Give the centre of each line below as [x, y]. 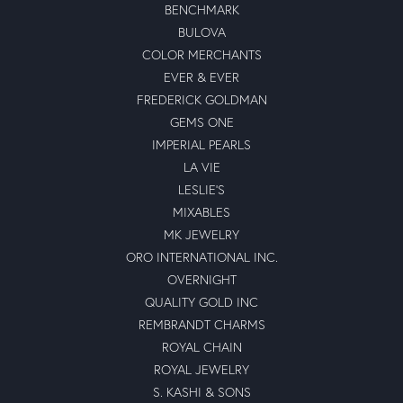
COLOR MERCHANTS [201, 54]
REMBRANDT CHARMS [201, 324]
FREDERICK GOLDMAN [201, 99]
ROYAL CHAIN [201, 346]
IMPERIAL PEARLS [201, 144]
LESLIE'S [201, 189]
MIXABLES [201, 211]
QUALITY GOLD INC [201, 301]
